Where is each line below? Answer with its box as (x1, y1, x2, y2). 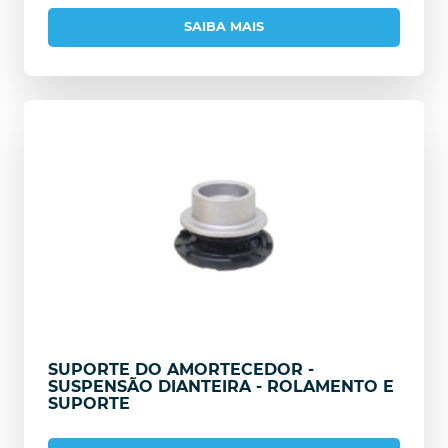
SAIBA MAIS (184, 19, 264, 35)
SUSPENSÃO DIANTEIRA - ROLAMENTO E (48, 377, 394, 396)
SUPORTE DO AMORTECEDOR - (48, 360, 314, 379)
